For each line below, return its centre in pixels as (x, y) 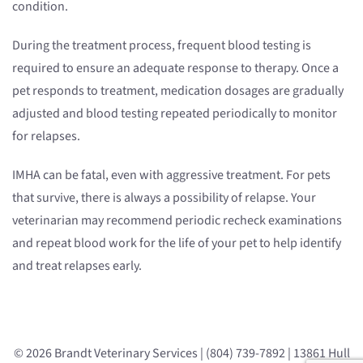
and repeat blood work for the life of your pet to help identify (177, 243)
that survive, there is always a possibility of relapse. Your (164, 198)
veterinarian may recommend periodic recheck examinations (177, 221)
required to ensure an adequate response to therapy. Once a (175, 68)
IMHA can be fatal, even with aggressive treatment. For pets (171, 175)
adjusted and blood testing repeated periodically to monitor (175, 114)
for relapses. (46, 137)
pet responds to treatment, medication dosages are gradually (178, 91)
